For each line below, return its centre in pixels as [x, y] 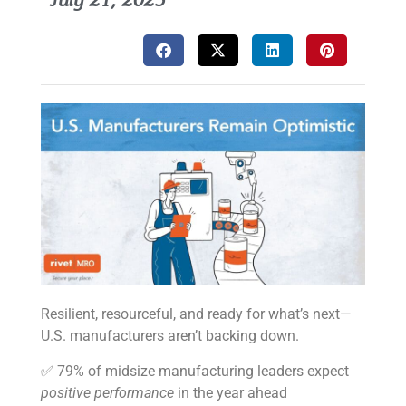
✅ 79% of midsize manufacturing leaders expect [194, 371]
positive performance [107, 392]
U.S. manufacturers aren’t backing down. [169, 336]
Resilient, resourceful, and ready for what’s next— [196, 314]
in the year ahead [230, 392]
